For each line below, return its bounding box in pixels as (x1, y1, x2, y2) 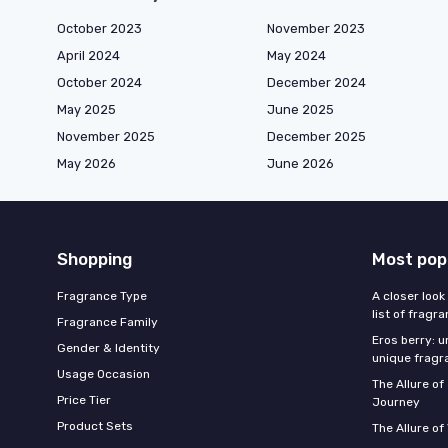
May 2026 (57, 156, 116, 171)
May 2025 (57, 102, 116, 117)
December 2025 (267, 129, 366, 144)
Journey (372, 395, 420, 409)
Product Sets (57, 419, 133, 433)
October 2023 (57, 21, 142, 36)
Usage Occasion (57, 367, 150, 381)
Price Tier (57, 393, 111, 407)
